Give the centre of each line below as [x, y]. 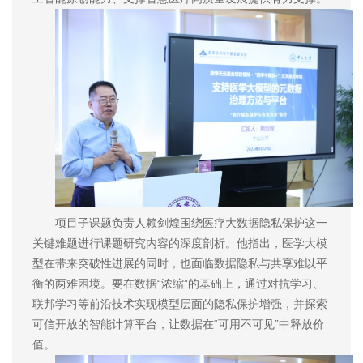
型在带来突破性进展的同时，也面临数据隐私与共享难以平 [180, 264]
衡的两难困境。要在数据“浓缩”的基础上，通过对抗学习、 [178, 284]
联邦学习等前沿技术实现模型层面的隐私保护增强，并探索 [180, 304]
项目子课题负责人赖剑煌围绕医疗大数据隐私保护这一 [191, 223]
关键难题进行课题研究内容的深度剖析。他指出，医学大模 [180, 243]
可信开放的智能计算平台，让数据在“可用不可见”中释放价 [178, 325]
